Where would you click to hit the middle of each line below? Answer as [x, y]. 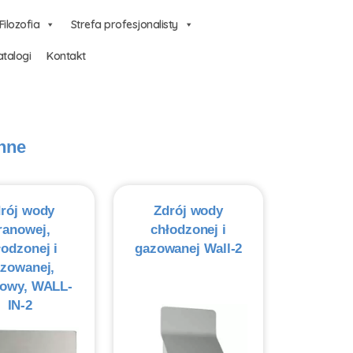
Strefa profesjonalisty [124, 24]
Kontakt [66, 56]
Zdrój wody [189, 211]
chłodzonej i [189, 230]
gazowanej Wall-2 [188, 249]
